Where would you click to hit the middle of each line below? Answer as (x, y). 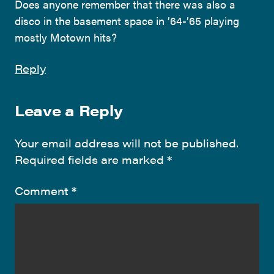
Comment (43, 190)
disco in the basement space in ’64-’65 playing (127, 20)
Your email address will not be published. (127, 143)
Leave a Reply (69, 110)
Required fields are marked (91, 159)
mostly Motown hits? (66, 37)
